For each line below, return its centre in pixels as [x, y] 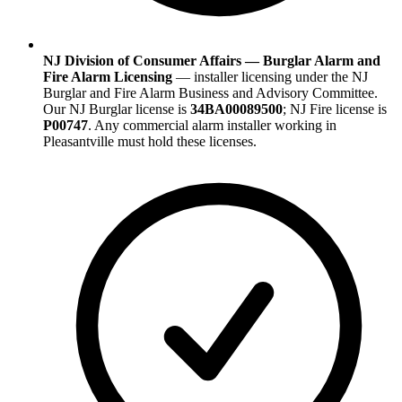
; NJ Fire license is [335, 109]
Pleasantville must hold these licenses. [150, 142]
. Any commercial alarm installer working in [212, 126]
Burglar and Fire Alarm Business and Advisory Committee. [210, 93]
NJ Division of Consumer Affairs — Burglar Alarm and [212, 61]
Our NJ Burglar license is [117, 109]
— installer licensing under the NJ [272, 77]
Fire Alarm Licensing [108, 77]
